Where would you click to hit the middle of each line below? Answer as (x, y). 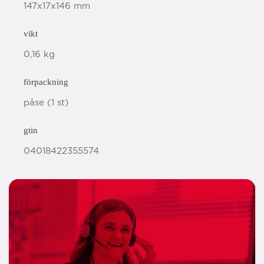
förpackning (46, 82)
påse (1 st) (46, 103)
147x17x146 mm (57, 6)
